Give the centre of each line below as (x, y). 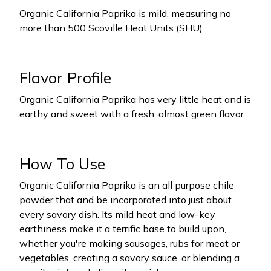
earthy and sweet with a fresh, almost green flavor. (132, 114)
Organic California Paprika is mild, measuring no (125, 13)
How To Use (62, 164)
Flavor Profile (65, 78)
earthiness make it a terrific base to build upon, (123, 229)
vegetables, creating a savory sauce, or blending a (129, 258)
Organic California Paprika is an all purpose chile (127, 185)
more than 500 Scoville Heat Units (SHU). (112, 28)
